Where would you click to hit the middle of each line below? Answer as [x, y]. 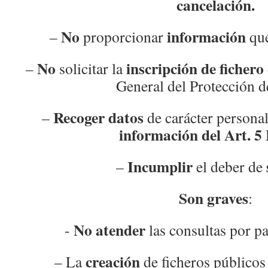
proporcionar [123, 36]
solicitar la [91, 68]
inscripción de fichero [195, 68]
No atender [111, 230]
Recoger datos [98, 117]
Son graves [213, 198]
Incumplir [160, 166]
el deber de [229, 166]
